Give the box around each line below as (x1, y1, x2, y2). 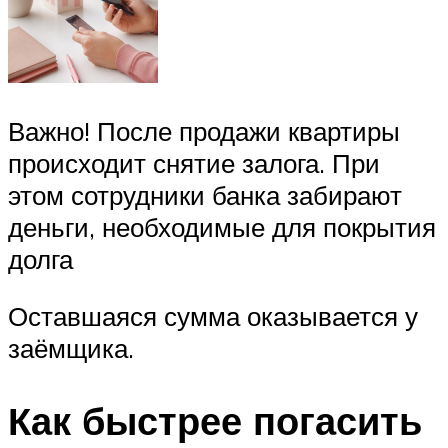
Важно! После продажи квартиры (8, 114, 400, 147)
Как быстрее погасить (8, 396, 422, 446)
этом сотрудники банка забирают (8, 178, 402, 211)
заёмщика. (8, 332, 134, 365)
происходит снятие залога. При (8, 146, 380, 179)
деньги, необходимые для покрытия (8, 210, 436, 243)
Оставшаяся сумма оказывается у (8, 300, 418, 333)
